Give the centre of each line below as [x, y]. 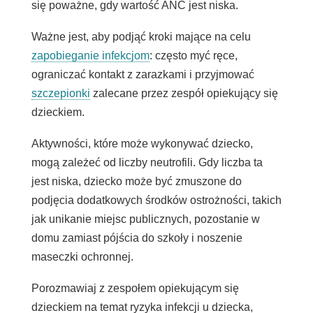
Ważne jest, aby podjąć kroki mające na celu [141, 37]
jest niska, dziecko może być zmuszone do [136, 182]
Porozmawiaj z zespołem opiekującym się [135, 289]
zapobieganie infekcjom [90, 56]
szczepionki [60, 94]
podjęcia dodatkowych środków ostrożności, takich [156, 201]
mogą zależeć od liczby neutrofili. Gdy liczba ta [147, 163]
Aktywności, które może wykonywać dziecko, [142, 144]
